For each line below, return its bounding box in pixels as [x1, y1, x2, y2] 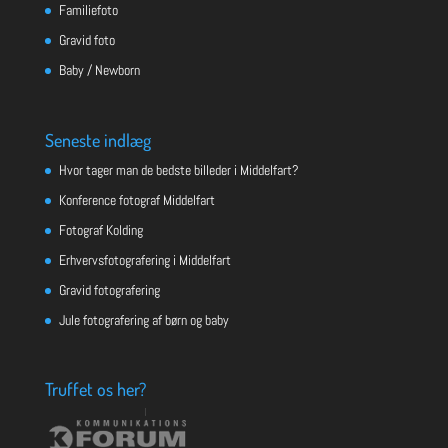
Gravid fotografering [58, 280, 160, 299]
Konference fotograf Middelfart [58, 190, 215, 209]
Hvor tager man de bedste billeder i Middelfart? [58, 160, 299, 179]
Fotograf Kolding [58, 220, 143, 239]
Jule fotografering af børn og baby [58, 310, 229, 329]
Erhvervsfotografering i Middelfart [58, 250, 231, 269]
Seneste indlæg [44, 128, 151, 151]
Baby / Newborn [58, 61, 140, 80]
